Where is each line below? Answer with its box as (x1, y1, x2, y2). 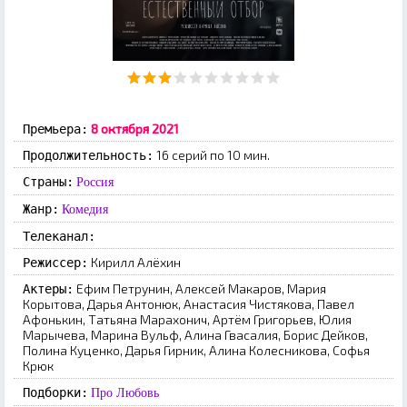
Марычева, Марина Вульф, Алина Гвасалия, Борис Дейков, (23, 327, 368, 343)
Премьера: (23, 122, 88, 137)
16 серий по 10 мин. (154, 147, 270, 164)
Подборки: (23, 385, 88, 401)
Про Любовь (91, 386, 159, 400)
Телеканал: (23, 229, 95, 244)
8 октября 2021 (91, 121, 179, 137)
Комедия (62, 203, 108, 216)
